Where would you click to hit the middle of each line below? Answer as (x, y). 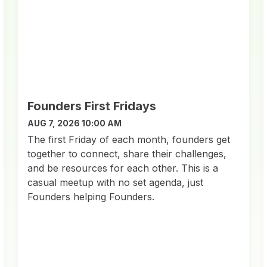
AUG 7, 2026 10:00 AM (75, 123)
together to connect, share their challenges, (127, 153)
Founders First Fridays (92, 106)
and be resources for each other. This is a (123, 168)
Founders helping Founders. (91, 196)
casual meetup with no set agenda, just (116, 182)
